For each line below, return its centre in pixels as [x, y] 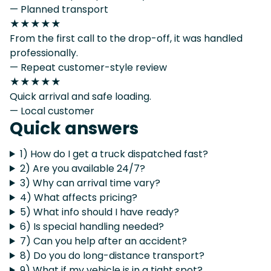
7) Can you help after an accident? [103, 241]
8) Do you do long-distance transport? [112, 255]
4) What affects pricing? [78, 197]
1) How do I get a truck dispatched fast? [114, 154]
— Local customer [52, 111]
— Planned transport [59, 9]
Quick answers [74, 128]
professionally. [44, 53]
